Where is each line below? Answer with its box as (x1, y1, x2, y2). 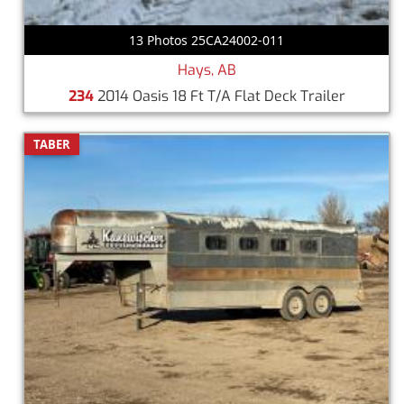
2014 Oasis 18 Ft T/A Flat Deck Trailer (93, 86, 345, 106)
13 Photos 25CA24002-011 (129, 31, 284, 49)
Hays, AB (177, 60, 236, 79)
